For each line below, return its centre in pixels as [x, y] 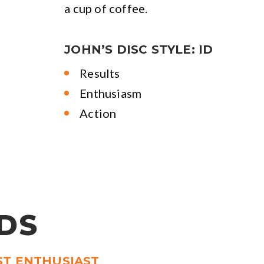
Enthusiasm [111, 93]
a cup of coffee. [106, 8]
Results [100, 73]
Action [98, 113]
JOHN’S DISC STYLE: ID [139, 49]
